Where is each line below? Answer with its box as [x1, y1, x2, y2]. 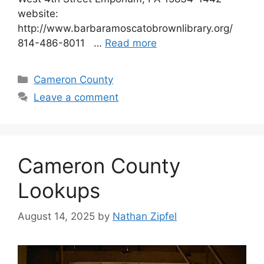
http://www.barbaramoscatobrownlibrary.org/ [18, 22, 233, 34]
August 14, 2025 [18, 210, 95, 222]
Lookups [18, 177, 100, 203]
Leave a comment [34, 91, 119, 103]
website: [18, 7, 61, 19]
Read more [105, 37, 157, 49]
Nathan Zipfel [113, 210, 177, 222]
